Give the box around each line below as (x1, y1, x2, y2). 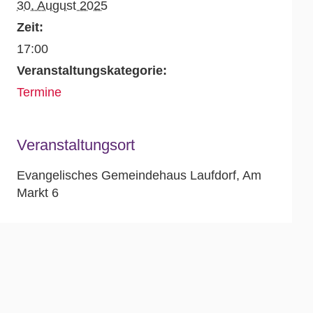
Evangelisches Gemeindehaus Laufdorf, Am (17, 168, 262, 182)
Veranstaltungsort (17, 136, 136, 154)
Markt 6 (17, 186, 59, 200)
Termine (17, 85, 62, 99)
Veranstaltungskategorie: (17, 64, 168, 78)
